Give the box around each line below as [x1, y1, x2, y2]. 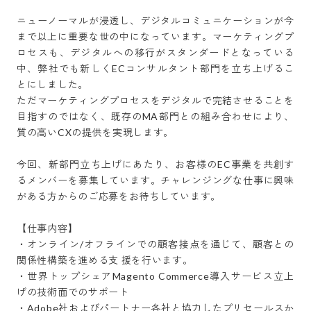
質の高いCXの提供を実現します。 [17, 126, 174, 138]
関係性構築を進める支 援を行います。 [17, 253, 193, 266]
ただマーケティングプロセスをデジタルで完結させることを [17, 94, 294, 106]
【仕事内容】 [17, 221, 78, 234]
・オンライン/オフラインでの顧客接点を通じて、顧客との [17, 237, 294, 250]
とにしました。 [17, 78, 88, 90]
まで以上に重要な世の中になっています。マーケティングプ [17, 30, 294, 42]
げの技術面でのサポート [17, 285, 129, 298]
